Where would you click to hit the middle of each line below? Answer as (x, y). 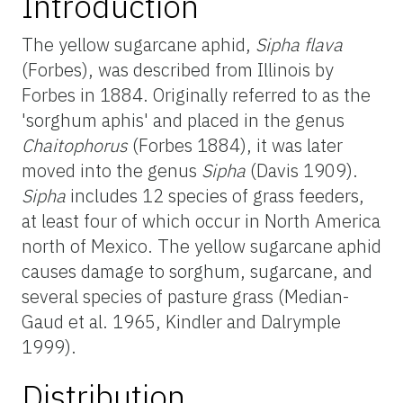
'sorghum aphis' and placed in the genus (183, 120)
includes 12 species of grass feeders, (215, 195)
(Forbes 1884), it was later (235, 145)
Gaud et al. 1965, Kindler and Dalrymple (181, 321)
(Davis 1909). (302, 170)
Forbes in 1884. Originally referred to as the (196, 94)
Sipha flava (299, 44)
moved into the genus (112, 170)
